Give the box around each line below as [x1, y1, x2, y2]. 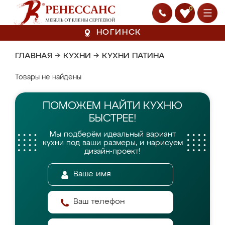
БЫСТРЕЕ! [88, 114, 137, 124]
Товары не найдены [15, 74, 81, 81]
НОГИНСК [96, 29, 142, 37]
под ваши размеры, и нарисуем [66, 139, 183, 147]
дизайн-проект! [84, 148, 141, 155]
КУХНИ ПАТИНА [102, 52, 165, 60]
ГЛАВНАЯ [15, 52, 52, 60]
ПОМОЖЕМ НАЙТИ [43, 101, 143, 111]
